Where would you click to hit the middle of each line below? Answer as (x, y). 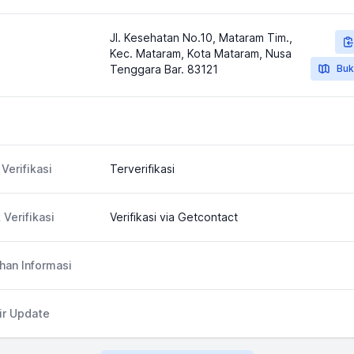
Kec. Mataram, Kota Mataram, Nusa (200, 53)
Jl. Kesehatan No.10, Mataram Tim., (201, 38)
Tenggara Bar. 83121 (164, 69)
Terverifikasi (142, 169)
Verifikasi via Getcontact (173, 217)
